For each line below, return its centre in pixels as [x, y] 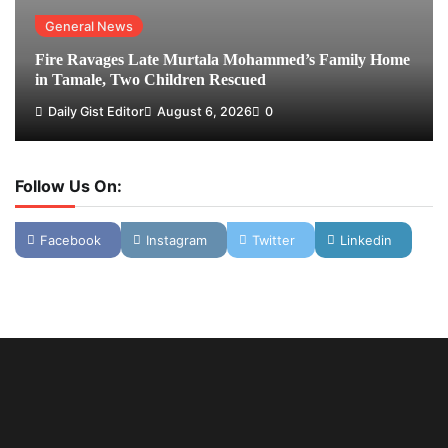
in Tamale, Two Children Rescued [150, 80]
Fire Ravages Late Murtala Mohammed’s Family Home [222, 60]
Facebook [70, 240]
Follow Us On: [68, 186]
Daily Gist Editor [96, 112]
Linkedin [366, 240]
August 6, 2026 [204, 112]
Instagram [176, 240]
